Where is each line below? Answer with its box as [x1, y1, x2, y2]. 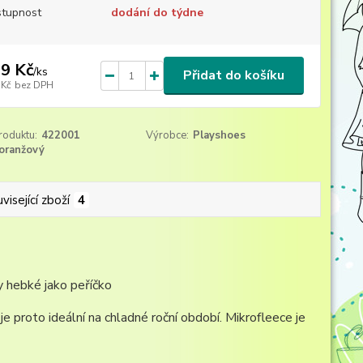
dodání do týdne [110, 5, 203, 20]
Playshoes [193, 128, 246, 143]
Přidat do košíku [182, 66, 284, 84]
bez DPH [14, 78, 53, 92]
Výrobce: [146, 128, 190, 143]
